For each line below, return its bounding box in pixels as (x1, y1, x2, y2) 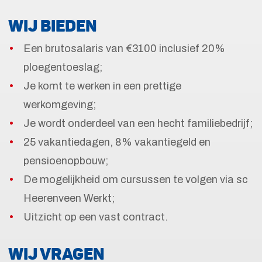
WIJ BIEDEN (8, 15, 97, 36)
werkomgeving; (23, 99, 96, 111)
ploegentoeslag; (23, 61, 102, 73)
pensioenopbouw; (23, 155, 108, 167)
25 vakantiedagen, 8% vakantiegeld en (23, 136, 211, 148)
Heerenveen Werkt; (23, 192, 115, 204)
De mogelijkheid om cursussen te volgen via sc (23, 174, 248, 185)
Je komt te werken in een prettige (23, 80, 181, 92)
